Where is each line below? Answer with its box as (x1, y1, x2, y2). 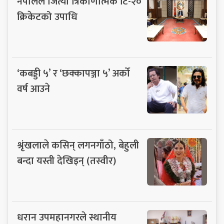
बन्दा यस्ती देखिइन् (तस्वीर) (17, 152, 116, 169)
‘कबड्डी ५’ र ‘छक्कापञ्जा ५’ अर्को (17, 64, 130, 82)
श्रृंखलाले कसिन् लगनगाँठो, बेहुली (17, 136, 139, 154)
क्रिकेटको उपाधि (17, 8, 77, 25)
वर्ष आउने (17, 80, 50, 97)
